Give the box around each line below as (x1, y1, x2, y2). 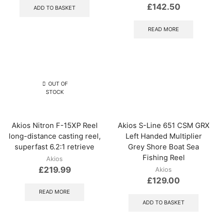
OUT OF (48, 80, 67, 88)
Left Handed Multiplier (125, 131, 202, 141)
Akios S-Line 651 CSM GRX (117, 121, 210, 130)
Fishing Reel (142, 153, 185, 162)
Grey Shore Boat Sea (128, 142, 199, 151)
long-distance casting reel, (8, 131, 101, 141)
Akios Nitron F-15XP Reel (11, 121, 98, 130)
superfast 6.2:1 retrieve (15, 142, 94, 151)
